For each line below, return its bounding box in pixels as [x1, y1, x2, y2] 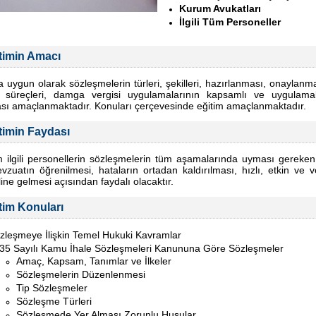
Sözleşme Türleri [16, 296, 92, 307]
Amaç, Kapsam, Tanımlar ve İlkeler [16, 255, 171, 267]
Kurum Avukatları [179, 3, 261, 14]
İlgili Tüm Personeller [179, 16, 281, 28]
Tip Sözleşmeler [16, 282, 87, 293]
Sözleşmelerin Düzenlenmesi [16, 269, 145, 280]
